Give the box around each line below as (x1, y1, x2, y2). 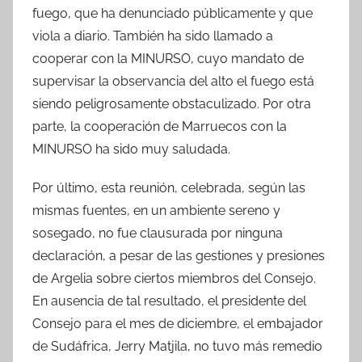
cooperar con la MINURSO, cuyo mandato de (32, 50, 304, 66)
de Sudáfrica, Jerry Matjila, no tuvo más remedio (32, 338, 322, 354)
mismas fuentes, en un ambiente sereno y (32, 202, 280, 218)
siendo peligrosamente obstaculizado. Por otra (32, 95, 311, 112)
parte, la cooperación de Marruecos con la (32, 118, 287, 134)
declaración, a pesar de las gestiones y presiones (32, 247, 325, 263)
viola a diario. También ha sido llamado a (32, 27, 273, 44)
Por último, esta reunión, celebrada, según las (32, 179, 305, 196)
